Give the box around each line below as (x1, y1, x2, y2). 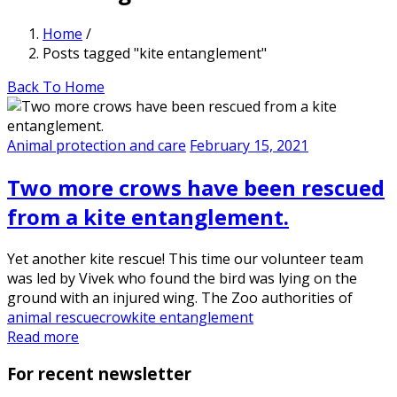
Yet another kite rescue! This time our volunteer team (7, 248, 363, 269)
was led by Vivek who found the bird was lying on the (7, 268, 357, 288)
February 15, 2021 (190, 135, 308, 155)
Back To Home (7, 76, 105, 97)
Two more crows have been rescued (7, 172, 385, 202)
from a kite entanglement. (7, 201, 289, 231)
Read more (7, 326, 79, 346)
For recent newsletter (7, 362, 191, 385)
